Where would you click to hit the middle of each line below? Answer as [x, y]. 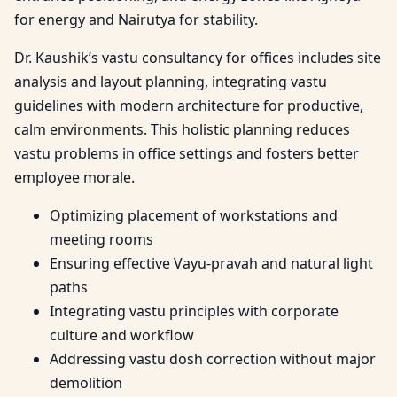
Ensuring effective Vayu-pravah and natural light [211, 263]
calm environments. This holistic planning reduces [182, 129]
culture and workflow [122, 335]
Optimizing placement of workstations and [194, 215]
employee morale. [74, 177]
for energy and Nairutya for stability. [136, 19]
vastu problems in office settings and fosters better [187, 153]
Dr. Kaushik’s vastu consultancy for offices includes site [198, 57]
